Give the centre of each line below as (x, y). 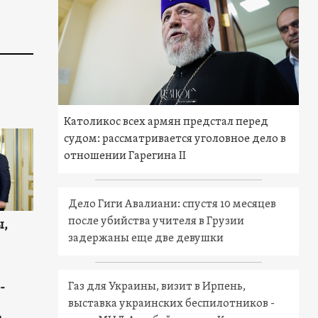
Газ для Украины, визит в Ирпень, (157, 287)
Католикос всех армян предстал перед (166, 122)
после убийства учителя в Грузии (157, 222)
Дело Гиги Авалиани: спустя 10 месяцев (172, 205)
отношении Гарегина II (125, 157)
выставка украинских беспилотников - (172, 304)
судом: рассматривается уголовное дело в (175, 139)
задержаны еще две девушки (146, 239)
